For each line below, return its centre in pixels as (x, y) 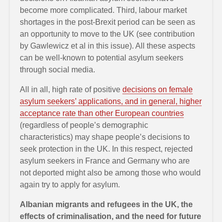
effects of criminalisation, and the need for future (111, 216)
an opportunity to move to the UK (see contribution (107, 34)
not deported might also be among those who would (110, 172)
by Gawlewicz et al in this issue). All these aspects (108, 46)
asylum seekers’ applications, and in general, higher (111, 101)
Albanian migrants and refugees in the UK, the (106, 204)
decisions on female (158, 89)
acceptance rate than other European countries (102, 113)
